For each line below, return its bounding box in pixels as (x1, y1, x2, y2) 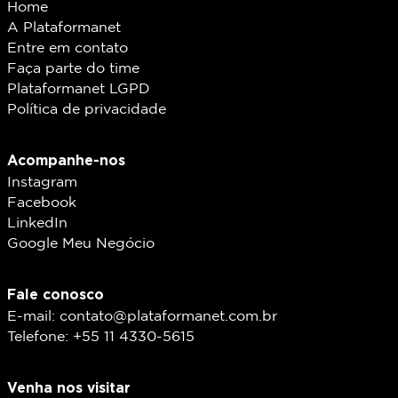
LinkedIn (6, 217, 68, 231)
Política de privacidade (6, 103, 166, 117)
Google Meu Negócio (6, 237, 155, 251)
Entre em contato (6, 42, 128, 56)
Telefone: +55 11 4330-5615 (6, 330, 195, 345)
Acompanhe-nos (6, 152, 125, 169)
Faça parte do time (6, 62, 139, 76)
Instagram (6, 176, 77, 190)
